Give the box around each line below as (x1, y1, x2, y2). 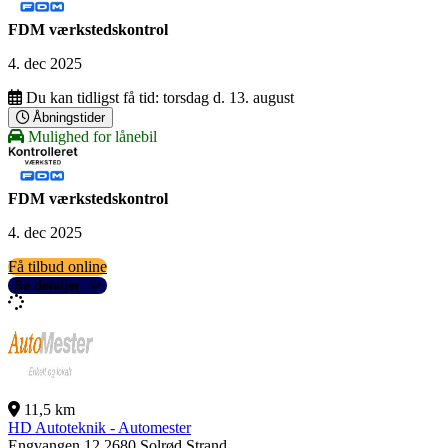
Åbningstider (33, 110, 105, 126)
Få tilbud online (8, 258, 107, 276)
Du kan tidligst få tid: (26, 89, 159, 107)
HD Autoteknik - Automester (8, 419, 191, 437)
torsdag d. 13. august (163, 89, 294, 107)
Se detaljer (14, 278, 80, 294)
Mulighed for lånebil (24, 128, 157, 146)
